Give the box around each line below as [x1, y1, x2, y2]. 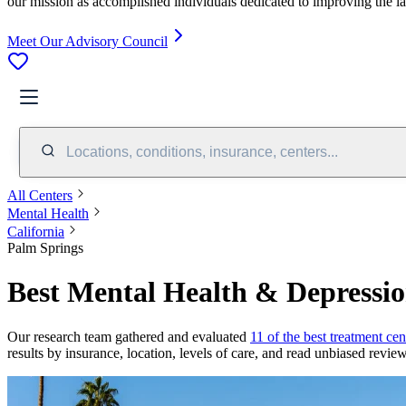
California [7, 223, 64, 239]
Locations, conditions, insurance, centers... [66, 143, 338, 159]
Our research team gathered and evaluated [7, 328, 250, 344]
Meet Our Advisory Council [7, 33, 168, 49]
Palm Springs [7, 239, 83, 256]
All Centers [7, 187, 72, 203]
